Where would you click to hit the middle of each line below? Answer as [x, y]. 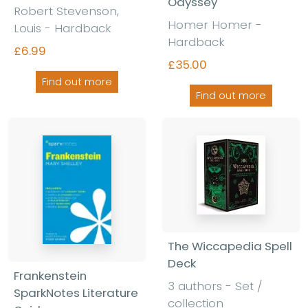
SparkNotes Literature [76, 293]
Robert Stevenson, [66, 11]
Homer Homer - [215, 25]
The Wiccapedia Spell [230, 246]
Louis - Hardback [63, 28]
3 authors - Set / [215, 286]
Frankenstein [50, 276]
